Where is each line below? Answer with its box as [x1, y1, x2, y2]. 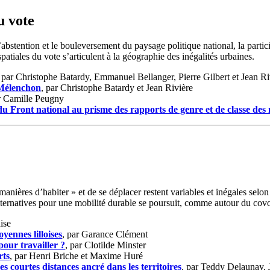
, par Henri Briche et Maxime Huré [10, 251, 143, 262]
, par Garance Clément [62, 229, 148, 240]
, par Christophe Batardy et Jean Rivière [41, 83, 193, 93]
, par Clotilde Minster [65, 240, 146, 251]
